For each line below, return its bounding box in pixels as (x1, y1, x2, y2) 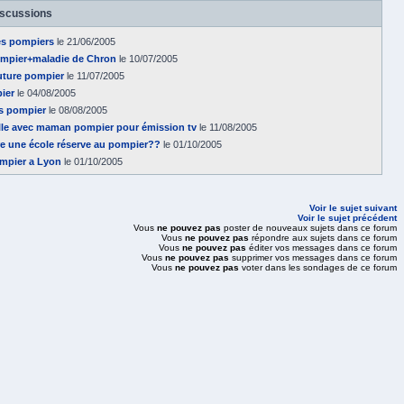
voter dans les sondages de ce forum (239, 262, 397, 272)
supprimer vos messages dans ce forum (229, 252, 397, 262)
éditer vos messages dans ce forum (246, 243, 397, 252)
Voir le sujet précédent (298, 213, 397, 223)
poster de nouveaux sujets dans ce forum (221, 223, 397, 233)
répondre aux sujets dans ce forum (249, 233, 397, 243)
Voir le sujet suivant (309, 203, 397, 213)
